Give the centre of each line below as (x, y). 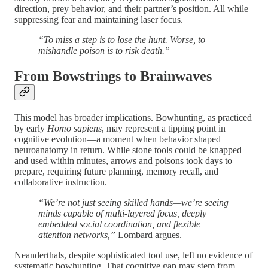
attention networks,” (77, 234)
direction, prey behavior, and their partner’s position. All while (131, 9)
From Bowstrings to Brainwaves (113, 76)
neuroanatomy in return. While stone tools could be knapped (128, 150)
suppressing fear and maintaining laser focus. (99, 20)
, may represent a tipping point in (164, 128)
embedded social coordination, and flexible (119, 224)
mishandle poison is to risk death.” (104, 51)
